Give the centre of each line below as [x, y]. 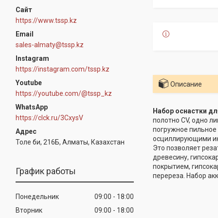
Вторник [29, 210]
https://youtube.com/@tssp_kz [64, 93]
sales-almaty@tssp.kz [50, 45]
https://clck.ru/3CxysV [49, 118]
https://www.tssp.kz [46, 20]
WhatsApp [32, 107]
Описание [186, 84]
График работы [46, 171]
